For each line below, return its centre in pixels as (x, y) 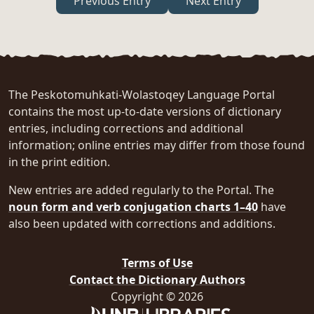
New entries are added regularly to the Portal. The (141, 190)
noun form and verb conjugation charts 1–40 (133, 207)
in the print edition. (59, 162)
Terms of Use (157, 263)
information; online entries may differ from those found (157, 145)
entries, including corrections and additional (126, 129)
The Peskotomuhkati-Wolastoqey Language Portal (142, 95)
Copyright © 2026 (157, 297)
